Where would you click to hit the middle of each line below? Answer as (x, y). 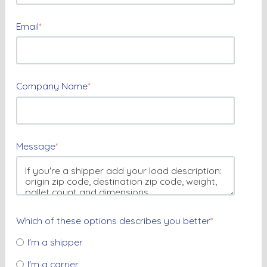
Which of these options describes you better (113, 220)
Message (35, 146)
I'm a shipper (55, 242)
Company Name (52, 86)
